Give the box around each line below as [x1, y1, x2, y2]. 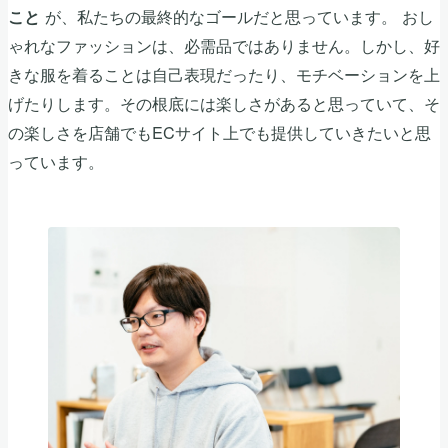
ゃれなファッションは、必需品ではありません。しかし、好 [8, 32, 440, 57]
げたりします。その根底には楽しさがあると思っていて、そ [8, 90, 440, 115]
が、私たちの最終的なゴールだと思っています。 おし [40, 3, 434, 28]
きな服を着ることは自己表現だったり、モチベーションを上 [8, 61, 440, 86]
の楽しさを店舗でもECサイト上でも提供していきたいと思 [8, 119, 431, 144]
